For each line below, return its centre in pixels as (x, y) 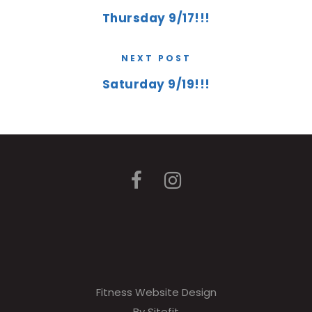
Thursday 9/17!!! (156, 18)
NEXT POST (156, 58)
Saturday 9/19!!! (156, 84)
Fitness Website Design (156, 292)
